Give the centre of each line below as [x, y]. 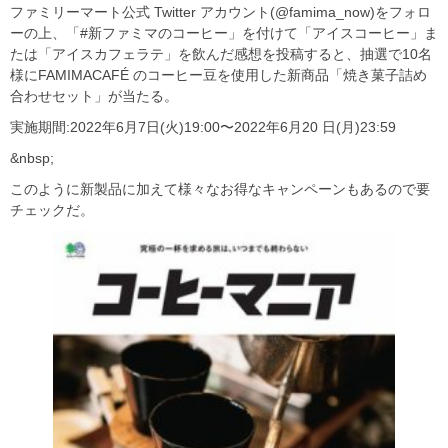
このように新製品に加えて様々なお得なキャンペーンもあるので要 [220, 189]
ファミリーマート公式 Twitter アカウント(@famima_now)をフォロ [220, 12]
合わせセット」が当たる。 [94, 96]
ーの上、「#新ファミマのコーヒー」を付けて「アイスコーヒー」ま [224, 33]
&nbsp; [32, 158]
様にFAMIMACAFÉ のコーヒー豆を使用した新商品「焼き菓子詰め [218, 75]
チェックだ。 [52, 210]
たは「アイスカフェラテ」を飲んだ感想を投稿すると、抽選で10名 [221, 54]
